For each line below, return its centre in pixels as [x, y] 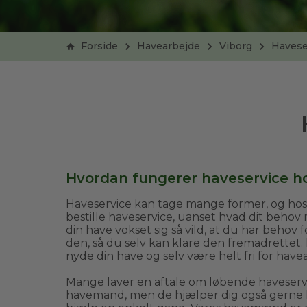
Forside [99, 46]
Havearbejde [169, 46]
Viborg [236, 46]
